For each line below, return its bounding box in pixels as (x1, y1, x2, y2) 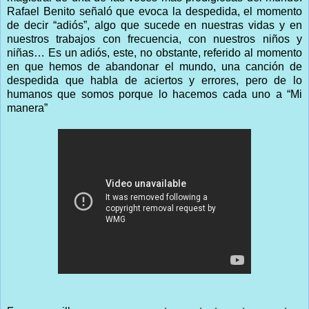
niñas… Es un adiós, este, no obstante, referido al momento (7, 46, 302, 59)
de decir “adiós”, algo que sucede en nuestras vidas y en (7, 19, 302, 31)
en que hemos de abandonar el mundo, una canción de (7, 60, 302, 72)
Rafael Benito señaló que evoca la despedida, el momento (7, 5, 302, 17)
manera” (7, 101, 48, 114)
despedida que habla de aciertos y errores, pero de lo (7, 74, 302, 86)
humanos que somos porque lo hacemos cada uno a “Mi (7, 88, 302, 100)
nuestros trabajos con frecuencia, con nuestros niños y (7, 32, 302, 45)
